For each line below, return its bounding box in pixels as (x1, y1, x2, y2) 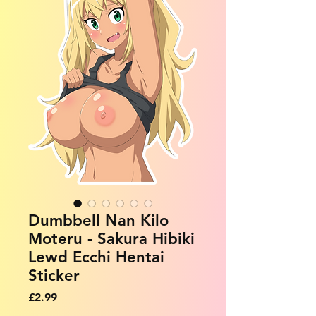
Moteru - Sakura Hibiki (28, 229, 195, 248)
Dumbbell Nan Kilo (28, 210, 169, 230)
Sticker (28, 265, 80, 285)
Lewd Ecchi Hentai (28, 247, 164, 267)
